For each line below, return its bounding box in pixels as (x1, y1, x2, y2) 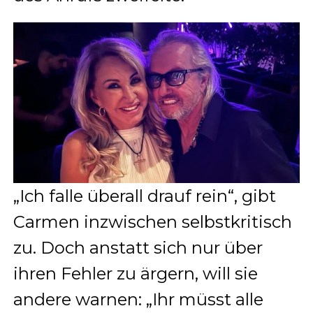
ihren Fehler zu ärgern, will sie (13, 263, 258, 284)
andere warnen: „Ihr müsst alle (13, 289, 263, 310)
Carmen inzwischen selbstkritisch (13, 212, 292, 233)
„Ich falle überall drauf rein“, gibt (13, 186, 276, 207)
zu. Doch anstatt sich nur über (13, 238, 263, 259)
